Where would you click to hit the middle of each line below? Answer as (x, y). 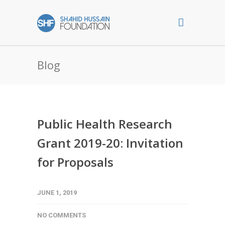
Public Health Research (105, 124)
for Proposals (75, 162)
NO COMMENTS (62, 215)
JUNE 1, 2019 (57, 193)
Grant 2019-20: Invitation (110, 143)
